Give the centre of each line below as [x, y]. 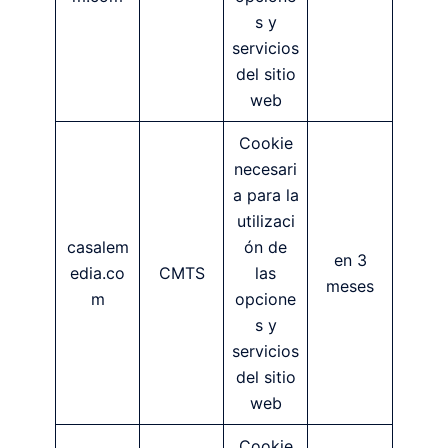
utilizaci [265, 220]
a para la [265, 194]
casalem [97, 246]
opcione [265, 298]
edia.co [97, 272]
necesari [265, 168]
